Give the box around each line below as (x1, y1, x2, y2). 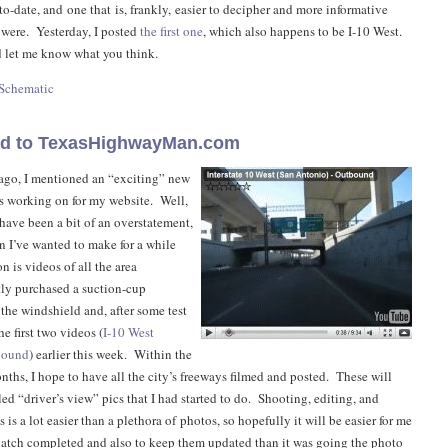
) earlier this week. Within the (29, 345, 192, 363)
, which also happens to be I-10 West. (203, 22, 406, 40)
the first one (140, 22, 203, 40)
